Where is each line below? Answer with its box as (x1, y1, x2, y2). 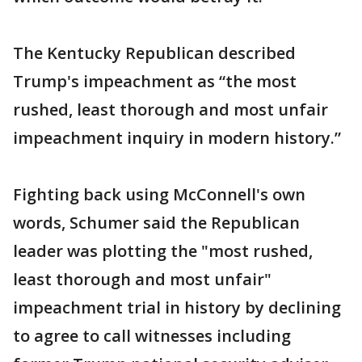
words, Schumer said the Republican (13, 212, 300, 234)
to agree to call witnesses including (13, 325, 291, 347)
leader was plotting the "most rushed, (13, 240, 313, 262)
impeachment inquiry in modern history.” (13, 127, 341, 149)
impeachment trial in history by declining (13, 297, 341, 318)
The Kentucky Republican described (13, 42, 296, 64)
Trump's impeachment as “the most (13, 70, 297, 92)
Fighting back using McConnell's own (13, 183, 305, 205)
